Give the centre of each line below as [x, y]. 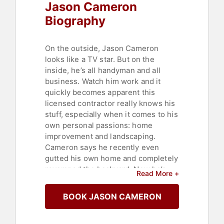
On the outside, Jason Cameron [102, 48]
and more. [63, 213]
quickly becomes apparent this [100, 92]
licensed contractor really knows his [110, 103]
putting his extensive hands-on [101, 180]
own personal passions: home [99, 125]
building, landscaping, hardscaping [108, 202]
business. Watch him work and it [103, 81]
